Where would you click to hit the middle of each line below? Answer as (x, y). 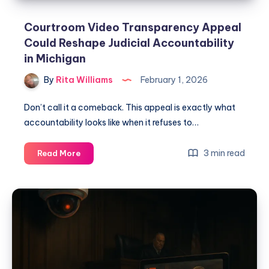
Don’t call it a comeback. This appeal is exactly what (130, 108)
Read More (59, 153)
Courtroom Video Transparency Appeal (133, 28)
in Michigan (55, 59)
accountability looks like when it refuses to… (111, 123)
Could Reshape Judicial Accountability (129, 43)
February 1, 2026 (173, 80)
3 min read (223, 153)
